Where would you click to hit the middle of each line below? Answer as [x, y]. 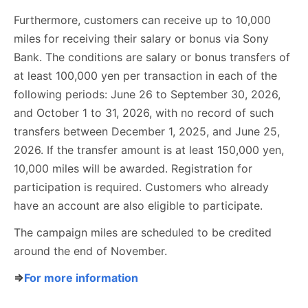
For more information [81, 278]
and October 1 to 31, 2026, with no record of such [144, 113]
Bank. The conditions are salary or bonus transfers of [152, 57]
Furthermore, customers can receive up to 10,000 [142, 20]
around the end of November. [90, 251]
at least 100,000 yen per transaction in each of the [145, 76]
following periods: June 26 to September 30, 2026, [147, 95]
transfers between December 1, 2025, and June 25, [147, 132]
